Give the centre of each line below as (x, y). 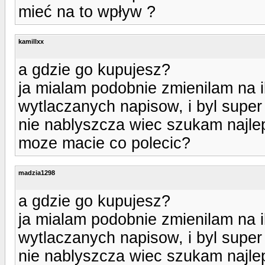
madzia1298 (37, 172)
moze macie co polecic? (104, 143)
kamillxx (31, 41)
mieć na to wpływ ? (87, 12)
